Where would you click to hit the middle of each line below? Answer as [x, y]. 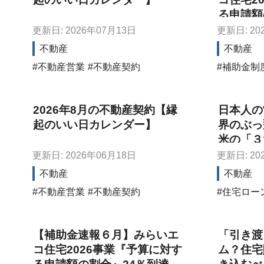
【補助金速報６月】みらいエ [106, 235]
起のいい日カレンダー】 [95, 125]
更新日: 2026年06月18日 [84, 155]
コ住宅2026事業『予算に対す [108, 250]
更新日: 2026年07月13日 [84, 30]
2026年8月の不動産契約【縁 [105, 110]
